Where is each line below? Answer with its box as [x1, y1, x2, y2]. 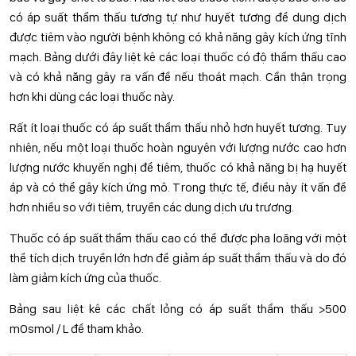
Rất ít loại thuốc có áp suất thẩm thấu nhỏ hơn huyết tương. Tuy [10, 120, 346, 135]
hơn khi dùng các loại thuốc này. [10, 89, 175, 104]
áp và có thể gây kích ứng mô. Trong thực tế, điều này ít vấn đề [10, 180, 346, 195]
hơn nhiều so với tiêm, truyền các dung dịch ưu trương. [10, 199, 294, 215]
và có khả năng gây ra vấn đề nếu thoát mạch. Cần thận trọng [10, 69, 346, 84]
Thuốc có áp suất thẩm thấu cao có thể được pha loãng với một [10, 230, 346, 246]
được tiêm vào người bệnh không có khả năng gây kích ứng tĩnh [10, 29, 346, 44]
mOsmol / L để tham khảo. [10, 321, 144, 336]
